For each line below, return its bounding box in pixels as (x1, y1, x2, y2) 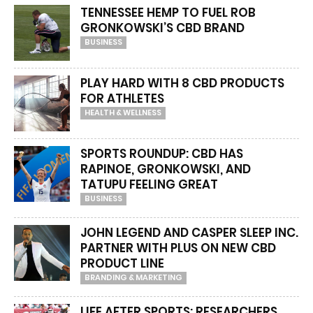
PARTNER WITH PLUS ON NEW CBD (80, 240, 276, 256)
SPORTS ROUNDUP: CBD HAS (80, 145, 243, 162)
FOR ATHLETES (80, 90, 164, 107)
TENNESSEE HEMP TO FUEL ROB (80, 4, 256, 21)
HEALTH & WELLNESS (85, 107, 161, 118)
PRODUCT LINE (80, 255, 164, 272)
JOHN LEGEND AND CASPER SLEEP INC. (80, 224, 298, 241)
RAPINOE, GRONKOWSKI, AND (80, 161, 251, 177)
